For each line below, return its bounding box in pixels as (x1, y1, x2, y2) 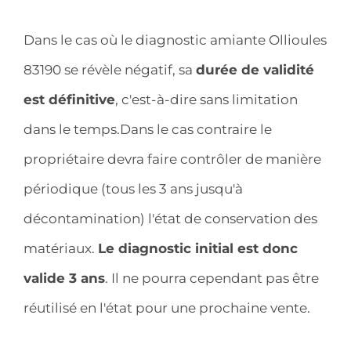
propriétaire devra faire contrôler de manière (24, 150, 321, 167)
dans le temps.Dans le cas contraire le (24, 121, 272, 137)
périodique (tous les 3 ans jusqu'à (24, 180, 243, 197)
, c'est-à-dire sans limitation (115, 91, 298, 107)
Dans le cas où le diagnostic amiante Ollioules (24, 31, 327, 48)
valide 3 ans (24, 270, 105, 286)
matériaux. (24, 240, 98, 256)
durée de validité (196, 61, 314, 78)
